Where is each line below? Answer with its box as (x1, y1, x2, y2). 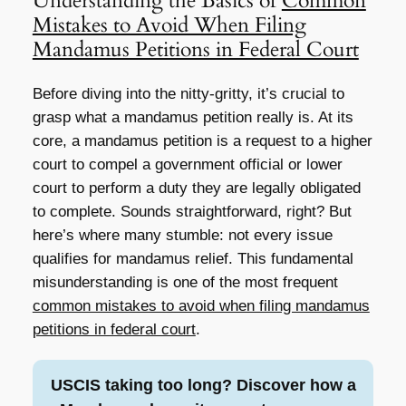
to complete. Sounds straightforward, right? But (32, 203, 352, 221)
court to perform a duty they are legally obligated (32, 179, 361, 198)
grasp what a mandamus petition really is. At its (32, 109, 353, 127)
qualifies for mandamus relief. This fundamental (32, 250, 353, 268)
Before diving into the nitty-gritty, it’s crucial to (32, 85, 344, 103)
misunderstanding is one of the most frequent (32, 274, 338, 292)
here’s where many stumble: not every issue (32, 227, 333, 245)
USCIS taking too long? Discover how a (50, 376, 356, 395)
